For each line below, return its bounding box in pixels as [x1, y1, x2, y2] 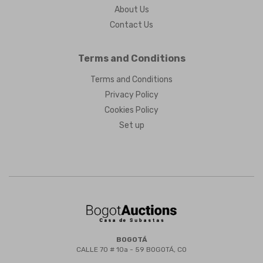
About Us [114, 5, 149, 15]
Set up [119, 120, 144, 130]
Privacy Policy [104, 90, 159, 100]
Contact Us [110, 20, 153, 30]
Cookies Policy [104, 105, 159, 115]
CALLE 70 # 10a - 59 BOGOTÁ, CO [76, 245, 187, 254]
